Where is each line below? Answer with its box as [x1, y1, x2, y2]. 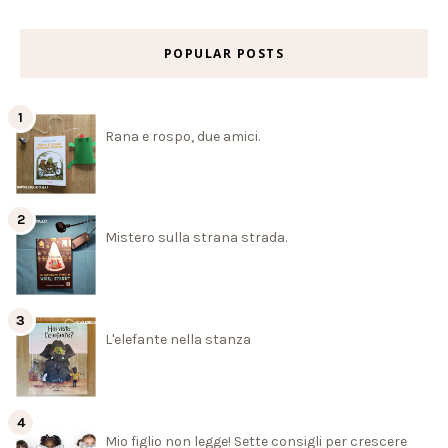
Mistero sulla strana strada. [105, 229, 287, 247]
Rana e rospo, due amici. [105, 127, 260, 145]
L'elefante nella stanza [105, 331, 251, 349]
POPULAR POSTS [163, 45, 285, 63]
